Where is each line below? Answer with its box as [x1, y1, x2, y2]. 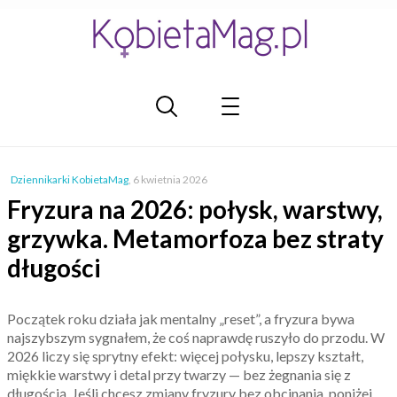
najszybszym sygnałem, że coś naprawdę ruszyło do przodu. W [7, 329, 385, 346]
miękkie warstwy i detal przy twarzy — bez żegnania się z [7, 366, 351, 383]
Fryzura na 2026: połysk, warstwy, [7, 194, 383, 224]
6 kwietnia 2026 [133, 173, 207, 186]
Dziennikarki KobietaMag [11, 173, 128, 186]
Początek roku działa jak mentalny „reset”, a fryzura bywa [7, 310, 354, 327]
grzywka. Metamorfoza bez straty [7, 223, 384, 253]
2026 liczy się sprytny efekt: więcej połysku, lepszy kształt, [7, 347, 363, 364]
